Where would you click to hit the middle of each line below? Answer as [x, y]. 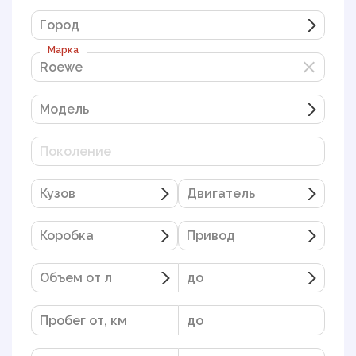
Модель [64, 109]
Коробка [67, 236]
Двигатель [221, 193]
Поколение [75, 151]
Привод [211, 236]
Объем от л [76, 278]
